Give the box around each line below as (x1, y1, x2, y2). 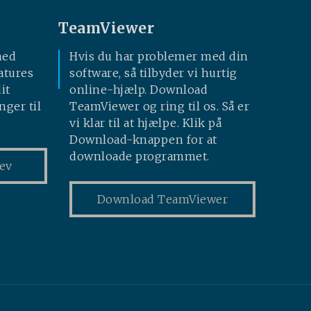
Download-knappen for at (69, 132, 217, 146)
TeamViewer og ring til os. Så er (69, 99, 249, 113)
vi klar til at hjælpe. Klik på (69, 115, 221, 130)
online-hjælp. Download (69, 82, 208, 96)
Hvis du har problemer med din (69, 49, 249, 63)
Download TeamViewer (96, 192, 228, 206)
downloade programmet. (69, 149, 210, 163)
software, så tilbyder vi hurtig (69, 65, 237, 80)
